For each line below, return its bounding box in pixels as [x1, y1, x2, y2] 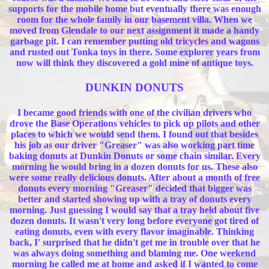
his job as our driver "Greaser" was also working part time [14, 139, 255, 150]
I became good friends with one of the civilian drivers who [17, 107, 252, 118]
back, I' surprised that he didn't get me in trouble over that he [9, 237, 260, 247]
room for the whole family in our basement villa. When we [17, 14, 252, 25]
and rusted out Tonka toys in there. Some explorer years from [9, 47, 260, 58]
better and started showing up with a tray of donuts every [17, 193, 252, 204]
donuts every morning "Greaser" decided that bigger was [17, 183, 252, 193]
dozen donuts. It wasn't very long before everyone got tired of [10, 215, 259, 226]
